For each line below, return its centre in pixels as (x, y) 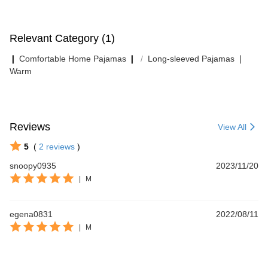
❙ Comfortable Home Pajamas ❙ (73, 58)
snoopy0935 (33, 165)
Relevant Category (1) (62, 38)
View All (232, 127)
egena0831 (31, 214)
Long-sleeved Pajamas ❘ (196, 58)
